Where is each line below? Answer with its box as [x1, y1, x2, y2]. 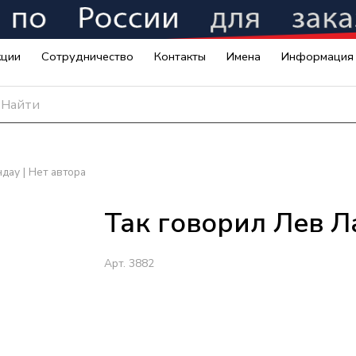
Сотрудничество [41, 48, 134, 65]
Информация [281, 48, 354, 65]
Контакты [154, 48, 207, 65]
